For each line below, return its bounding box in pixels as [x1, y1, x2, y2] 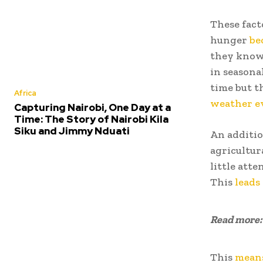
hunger [210, 33, 249, 46]
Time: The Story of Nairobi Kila [14, 113, 168, 126]
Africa [14, 88, 36, 98]
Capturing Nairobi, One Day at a [14, 101, 171, 114]
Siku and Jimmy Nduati [14, 124, 130, 137]
